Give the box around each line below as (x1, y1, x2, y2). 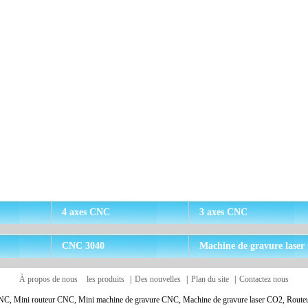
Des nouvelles (135, 274, 181, 285)
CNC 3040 (62, 241, 104, 252)
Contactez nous (239, 274, 289, 285)
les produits (87, 274, 124, 285)
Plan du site (191, 274, 229, 285)
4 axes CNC (62, 207, 110, 218)
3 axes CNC (199, 207, 247, 218)
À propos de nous (19, 274, 78, 285)
